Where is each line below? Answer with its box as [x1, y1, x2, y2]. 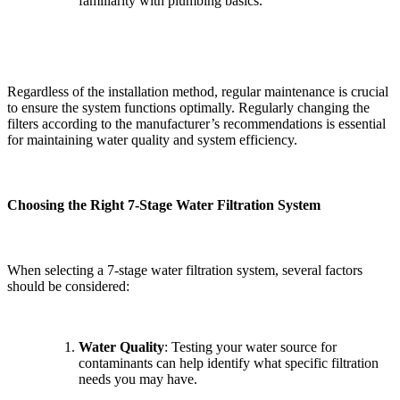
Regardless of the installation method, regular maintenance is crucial [7, 83, 388, 99]
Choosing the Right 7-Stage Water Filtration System [7, 197, 321, 213]
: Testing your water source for [164, 339, 337, 355]
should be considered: [7, 279, 129, 295]
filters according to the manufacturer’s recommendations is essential [7, 115, 386, 131]
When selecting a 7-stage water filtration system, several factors [7, 262, 362, 279]
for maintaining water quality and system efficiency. [7, 131, 297, 147]
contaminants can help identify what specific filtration [79, 355, 379, 371]
